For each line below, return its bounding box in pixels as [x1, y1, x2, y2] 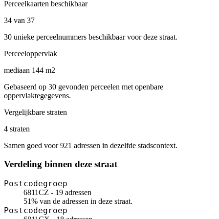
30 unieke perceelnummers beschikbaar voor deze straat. [4, 32, 177, 41]
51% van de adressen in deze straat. [23, 197, 132, 206]
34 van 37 [4, 16, 35, 24]
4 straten [4, 124, 30, 133]
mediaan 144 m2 [4, 66, 55, 74]
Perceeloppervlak [4, 49, 57, 58]
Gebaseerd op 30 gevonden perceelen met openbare [4, 82, 163, 91]
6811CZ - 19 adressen [23, 188, 91, 197]
